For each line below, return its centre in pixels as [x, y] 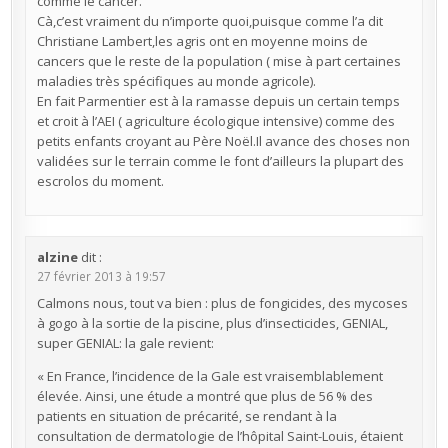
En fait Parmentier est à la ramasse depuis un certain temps [218, 101]
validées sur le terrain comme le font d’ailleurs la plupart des [220, 161]
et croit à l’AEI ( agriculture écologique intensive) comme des [215, 121]
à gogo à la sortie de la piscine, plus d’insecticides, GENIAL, [212, 323]
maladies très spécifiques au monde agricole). [176, 81]
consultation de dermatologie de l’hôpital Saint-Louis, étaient [219, 436]
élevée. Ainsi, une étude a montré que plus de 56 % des [204, 396]
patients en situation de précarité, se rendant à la [186, 416]
